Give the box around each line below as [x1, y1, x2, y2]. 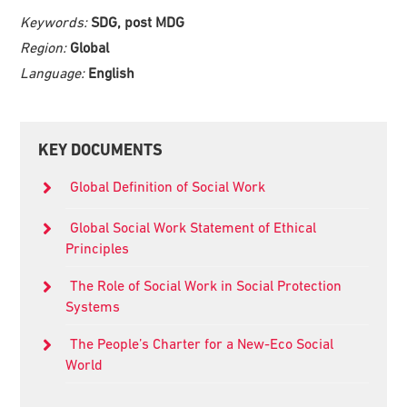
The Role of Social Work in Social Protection [69, 276, 342, 293]
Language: [20, 64, 89, 81]
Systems [65, 297, 121, 314]
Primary [19, 120, 118, 153]
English [88, 64, 135, 81]
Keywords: [20, 13, 92, 30]
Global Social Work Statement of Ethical [69, 218, 316, 235]
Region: [20, 38, 71, 55]
